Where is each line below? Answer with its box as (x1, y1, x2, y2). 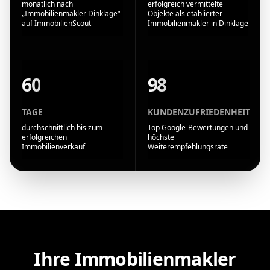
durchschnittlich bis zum (22, 122, 102, 133)
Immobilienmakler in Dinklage (147, 17, 248, 28)
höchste (147, 131, 174, 142)
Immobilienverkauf (22, 141, 85, 152)
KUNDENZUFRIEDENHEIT (147, 105, 250, 118)
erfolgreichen (22, 131, 67, 142)
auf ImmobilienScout (22, 17, 91, 28)
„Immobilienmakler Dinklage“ (22, 8, 120, 19)
